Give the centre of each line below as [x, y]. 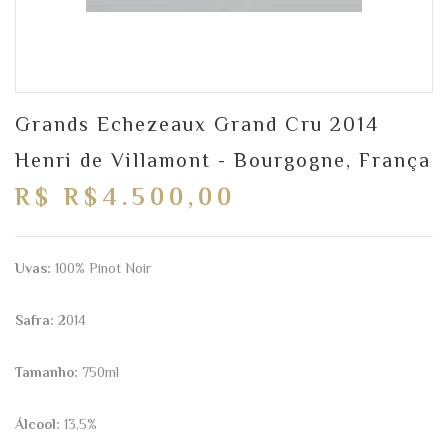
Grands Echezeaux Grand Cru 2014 [197, 123]
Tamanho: [46, 371]
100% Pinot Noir [101, 267]
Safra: [34, 319]
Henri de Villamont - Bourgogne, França [223, 159]
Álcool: [37, 423]
